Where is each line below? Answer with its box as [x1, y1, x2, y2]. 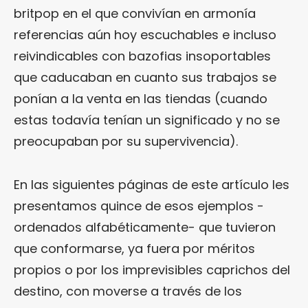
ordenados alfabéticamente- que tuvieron [14, 219, 276, 236]
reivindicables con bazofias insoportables [14, 47, 271, 65]
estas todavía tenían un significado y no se [14, 111, 280, 129]
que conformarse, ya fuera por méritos [14, 240, 255, 257]
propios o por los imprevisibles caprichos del [14, 261, 290, 278]
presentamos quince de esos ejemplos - [14, 197, 264, 214]
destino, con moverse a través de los [14, 283, 242, 300]
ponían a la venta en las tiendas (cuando [14, 90, 267, 107]
